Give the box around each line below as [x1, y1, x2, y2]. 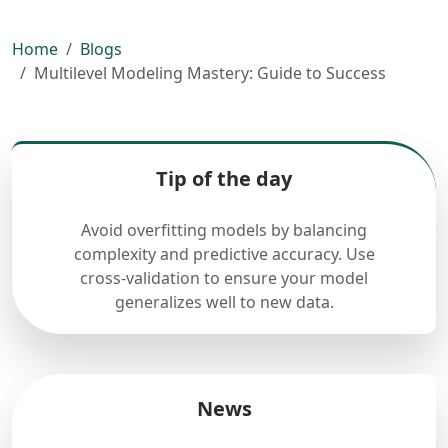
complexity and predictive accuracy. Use [73, 243, 375, 265]
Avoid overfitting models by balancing [81, 219, 367, 241]
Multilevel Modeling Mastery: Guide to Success [34, 62, 386, 84]
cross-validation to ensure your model [80, 267, 368, 289]
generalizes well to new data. [114, 291, 334, 313]
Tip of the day [156, 165, 292, 192]
